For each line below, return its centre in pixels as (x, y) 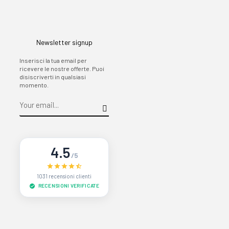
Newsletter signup (64, 42)
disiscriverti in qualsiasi (52, 77)
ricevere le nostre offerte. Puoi (62, 68)
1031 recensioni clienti (64, 176)
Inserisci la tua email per (53, 60)
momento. (34, 85)
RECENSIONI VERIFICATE (68, 186)
